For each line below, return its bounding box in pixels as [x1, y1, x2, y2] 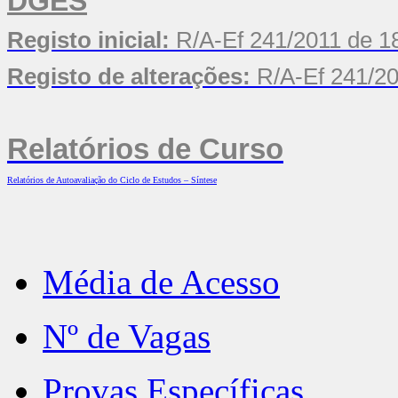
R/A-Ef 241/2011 [176, 27, 341, 53]
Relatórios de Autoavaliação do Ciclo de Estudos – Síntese [7, 175, 217, 185]
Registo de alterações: [7, 63, 251, 90]
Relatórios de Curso [7, 133, 283, 165]
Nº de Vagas [43, 317, 211, 355]
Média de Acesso [43, 263, 280, 301]
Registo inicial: [7, 27, 176, 53]
